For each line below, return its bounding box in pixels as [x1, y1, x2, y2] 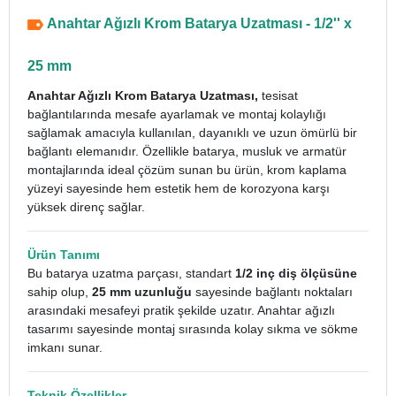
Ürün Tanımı [27, 247, 100, 262]
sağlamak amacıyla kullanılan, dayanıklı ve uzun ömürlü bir [27, 126, 357, 140]
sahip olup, [27, 285, 92, 299]
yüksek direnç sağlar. [27, 200, 145, 214]
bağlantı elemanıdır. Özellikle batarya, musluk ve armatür [27, 144, 346, 158]
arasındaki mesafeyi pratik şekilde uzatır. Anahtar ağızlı [27, 303, 335, 317]
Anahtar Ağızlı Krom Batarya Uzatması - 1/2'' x [47, 16, 352, 31]
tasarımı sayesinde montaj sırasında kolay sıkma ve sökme [27, 322, 358, 336]
